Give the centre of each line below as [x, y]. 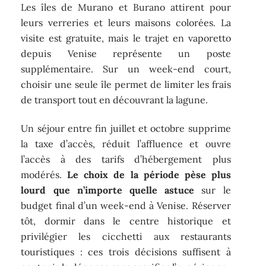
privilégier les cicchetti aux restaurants [126, 237]
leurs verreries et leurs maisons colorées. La [126, 22]
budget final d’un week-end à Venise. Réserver [126, 206]
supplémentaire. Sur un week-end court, [126, 69]
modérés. [44, 175]
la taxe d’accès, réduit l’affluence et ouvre [126, 144]
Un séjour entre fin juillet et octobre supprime [126, 129]
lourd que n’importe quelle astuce [108, 190]
